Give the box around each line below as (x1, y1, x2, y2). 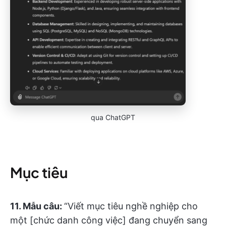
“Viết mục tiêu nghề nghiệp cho (64, 200, 198, 211)
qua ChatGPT (91, 112, 135, 122)
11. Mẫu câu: (10, 200, 64, 211)
